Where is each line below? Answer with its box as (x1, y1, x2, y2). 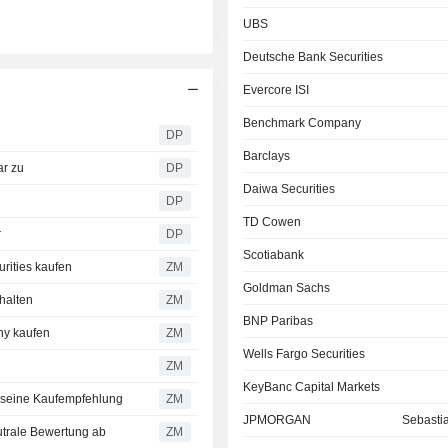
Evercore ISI (243, 83, 310, 97)
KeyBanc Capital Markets (243, 380, 381, 394)
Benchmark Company (243, 116, 362, 130)
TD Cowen (243, 215, 302, 229)
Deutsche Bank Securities (243, 50, 384, 64)
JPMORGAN (243, 413, 312, 427)
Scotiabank (243, 248, 305, 262)
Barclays (243, 149, 291, 163)
